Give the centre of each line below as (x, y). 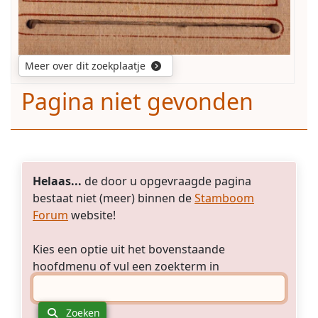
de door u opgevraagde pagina (166, 181)
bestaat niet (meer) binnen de (114, 198)
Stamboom (224, 198)
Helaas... (57, 181)
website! (92, 215)
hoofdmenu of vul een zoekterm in (129, 267)
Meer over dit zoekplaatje (87, 66)
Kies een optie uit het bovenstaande (129, 250)
